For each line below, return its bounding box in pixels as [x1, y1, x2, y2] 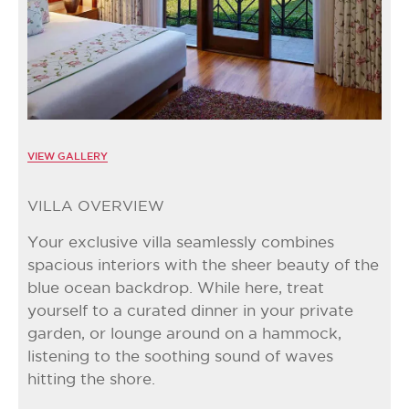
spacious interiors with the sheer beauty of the [27, 259, 379, 274]
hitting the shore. [27, 373, 155, 388]
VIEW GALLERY [27, 152, 108, 163]
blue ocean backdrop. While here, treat [27, 282, 324, 297]
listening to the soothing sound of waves [27, 351, 333, 365]
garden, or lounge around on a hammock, [27, 328, 341, 342]
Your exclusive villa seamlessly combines [27, 236, 334, 251]
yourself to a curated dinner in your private [27, 305, 353, 320]
